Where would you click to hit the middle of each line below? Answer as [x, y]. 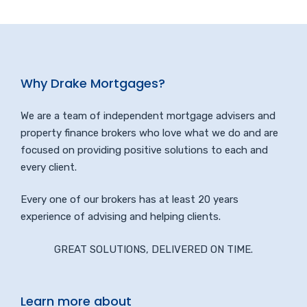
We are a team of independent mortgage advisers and [148, 115]
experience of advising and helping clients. [121, 217]
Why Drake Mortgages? [93, 83]
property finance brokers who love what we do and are [149, 133]
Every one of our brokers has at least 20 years [130, 200]
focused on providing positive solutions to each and [144, 150]
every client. [49, 167]
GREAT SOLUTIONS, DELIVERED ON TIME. [153, 249]
